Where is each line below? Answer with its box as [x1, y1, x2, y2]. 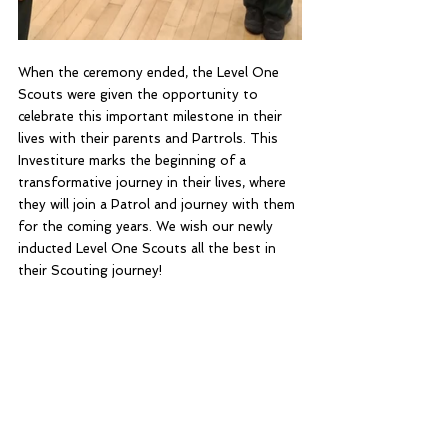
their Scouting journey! [18, 263, 162, 279]
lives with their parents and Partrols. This [18, 131, 282, 147]
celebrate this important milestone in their [18, 109, 286, 125]
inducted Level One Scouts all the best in [18, 241, 280, 257]
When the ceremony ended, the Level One [18, 65, 283, 81]
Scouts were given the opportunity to [18, 87, 262, 103]
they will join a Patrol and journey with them [18, 197, 299, 213]
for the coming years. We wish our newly [18, 219, 277, 235]
